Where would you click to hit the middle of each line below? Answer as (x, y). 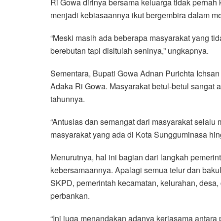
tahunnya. (68, 99)
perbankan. (70, 196)
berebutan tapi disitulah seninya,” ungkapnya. (129, 51)
